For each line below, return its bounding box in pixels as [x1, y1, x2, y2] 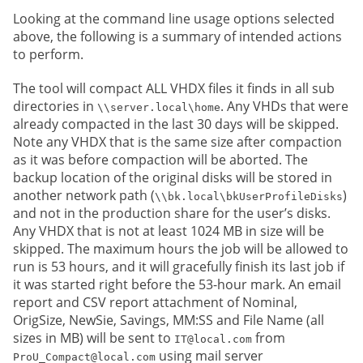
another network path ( [13, 186, 155, 204]
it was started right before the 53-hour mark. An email [13, 275, 341, 293]
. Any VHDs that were [220, 96, 348, 115]
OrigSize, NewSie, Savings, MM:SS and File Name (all [13, 310, 324, 329]
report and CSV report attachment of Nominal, [13, 293, 297, 311]
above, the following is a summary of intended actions [13, 27, 342, 45]
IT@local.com [174, 332, 252, 345]
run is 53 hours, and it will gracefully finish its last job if [13, 257, 344, 275]
